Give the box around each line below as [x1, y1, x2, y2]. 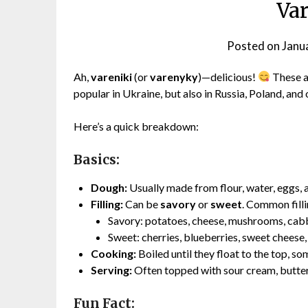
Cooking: [91, 246, 136, 260]
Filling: [91, 197, 123, 210]
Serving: [91, 263, 132, 276]
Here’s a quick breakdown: [74, 119, 199, 133]
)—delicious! [198, 69, 258, 83]
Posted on [227, 38, 283, 53]
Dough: [91, 180, 127, 194]
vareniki [91, 69, 132, 83]
